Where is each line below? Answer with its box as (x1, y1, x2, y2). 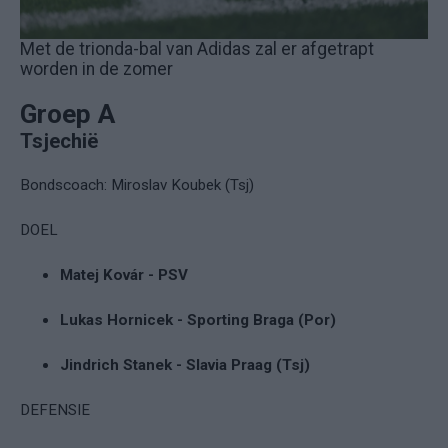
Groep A (20, 98, 115, 129)
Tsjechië (20, 128, 98, 153)
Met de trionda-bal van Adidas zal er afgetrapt (20, 38, 374, 59)
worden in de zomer (20, 58, 173, 79)
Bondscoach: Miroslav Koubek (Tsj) (20, 175, 254, 194)
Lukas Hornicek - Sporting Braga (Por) (60, 310, 336, 329)
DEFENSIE (20, 400, 90, 419)
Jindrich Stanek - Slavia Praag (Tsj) (60, 355, 310, 374)
